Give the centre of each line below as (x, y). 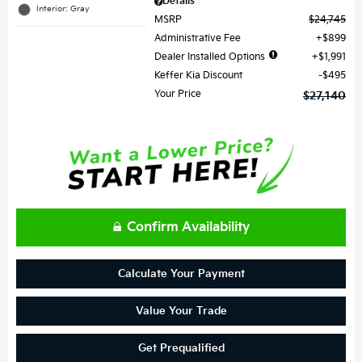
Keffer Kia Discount (199, 76)
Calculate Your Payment (181, 274)
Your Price (178, 95)
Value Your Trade (181, 311)
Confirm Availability (188, 227)
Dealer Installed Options (210, 57)
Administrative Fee (198, 39)
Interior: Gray (63, 8)
